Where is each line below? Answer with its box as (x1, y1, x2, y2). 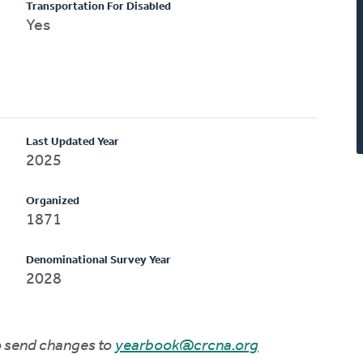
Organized (26, 194, 80, 207)
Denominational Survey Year (26, 254, 172, 267)
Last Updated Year (26, 135, 120, 148)
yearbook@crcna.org (115, 337, 258, 354)
